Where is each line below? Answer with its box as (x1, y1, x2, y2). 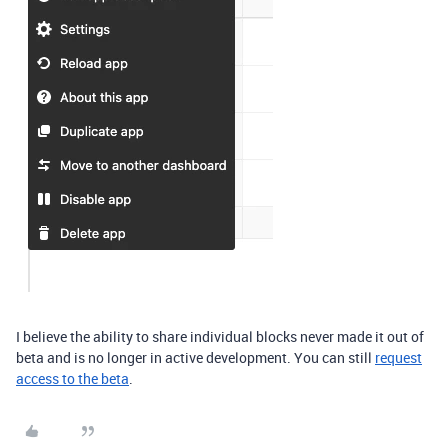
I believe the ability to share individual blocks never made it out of (16, 327, 424, 346)
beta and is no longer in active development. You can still (16, 348, 375, 367)
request (375, 348, 422, 367)
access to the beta (16, 369, 129, 388)
